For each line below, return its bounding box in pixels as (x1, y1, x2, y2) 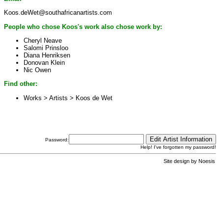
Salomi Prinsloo (24, 44, 68, 52)
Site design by (164, 158, 198, 165)
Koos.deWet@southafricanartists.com (4, 9, 112, 17)
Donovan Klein (24, 58, 65, 66)
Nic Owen (24, 66, 51, 74)
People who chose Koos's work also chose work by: (4, 23, 162, 30)
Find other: (4, 80, 37, 88)
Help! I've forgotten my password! (140, 144, 216, 150)
